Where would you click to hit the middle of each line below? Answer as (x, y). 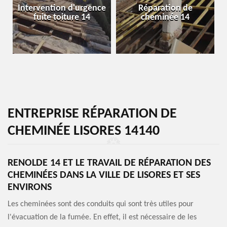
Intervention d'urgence (62, 8)
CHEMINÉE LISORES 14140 (84, 131)
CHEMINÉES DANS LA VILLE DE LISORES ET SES (104, 175)
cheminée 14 (165, 17)
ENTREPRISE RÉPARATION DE (92, 114)
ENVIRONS (30, 187)
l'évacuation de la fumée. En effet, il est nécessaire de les (102, 217)
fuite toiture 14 (62, 17)
